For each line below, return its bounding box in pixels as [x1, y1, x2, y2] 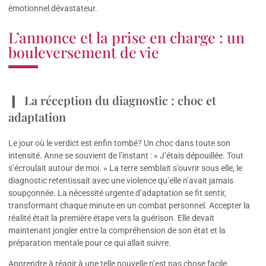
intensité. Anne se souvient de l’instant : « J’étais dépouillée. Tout [8, 150, 243, 160]
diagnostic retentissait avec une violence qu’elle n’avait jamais [8, 175, 233, 185]
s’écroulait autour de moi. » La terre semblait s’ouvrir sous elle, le [8, 163, 242, 173]
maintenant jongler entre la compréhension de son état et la [8, 225, 226, 235]
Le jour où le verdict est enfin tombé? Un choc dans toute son [8, 138, 230, 148]
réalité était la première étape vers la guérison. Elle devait [8, 213, 214, 223]
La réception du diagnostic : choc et [24, 91, 216, 108]
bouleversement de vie [8, 42, 159, 62]
